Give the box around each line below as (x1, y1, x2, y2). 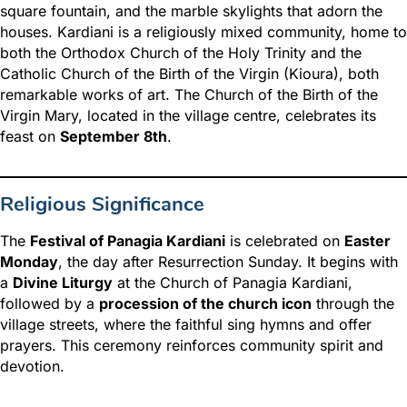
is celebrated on (225, 232, 344, 251)
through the (312, 294, 394, 313)
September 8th (60, 127, 167, 146)
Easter (344, 232, 391, 251)
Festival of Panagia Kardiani (30, 232, 225, 251)
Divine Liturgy (13, 273, 113, 293)
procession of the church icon (99, 294, 312, 313)
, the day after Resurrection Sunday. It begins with (58, 253, 398, 272)
